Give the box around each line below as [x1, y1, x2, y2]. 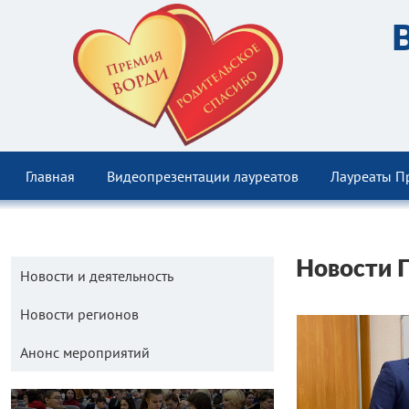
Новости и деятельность [20, 267, 173, 285]
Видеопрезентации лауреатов [107, 166, 299, 185]
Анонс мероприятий [20, 343, 150, 362]
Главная [26, 166, 76, 185]
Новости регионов [20, 305, 139, 323]
